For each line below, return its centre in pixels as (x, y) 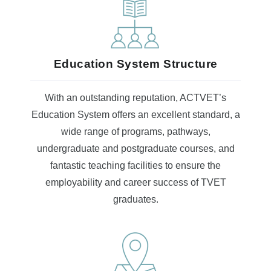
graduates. (135, 199)
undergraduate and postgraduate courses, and (135, 149)
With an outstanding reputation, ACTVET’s (135, 98)
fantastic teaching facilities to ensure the (135, 165)
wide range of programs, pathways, (135, 132)
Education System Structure (135, 64)
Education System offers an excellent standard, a (135, 115)
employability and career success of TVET (135, 182)
